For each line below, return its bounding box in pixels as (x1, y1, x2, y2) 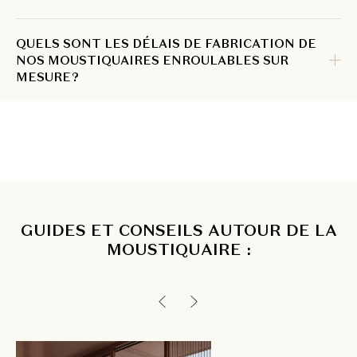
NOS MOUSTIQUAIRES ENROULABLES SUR (16, 53, 288, 68)
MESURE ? (16, 69, 79, 84)
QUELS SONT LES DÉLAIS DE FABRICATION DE (16, 36, 316, 51)
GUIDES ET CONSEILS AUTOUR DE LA (20, 220, 337, 241)
